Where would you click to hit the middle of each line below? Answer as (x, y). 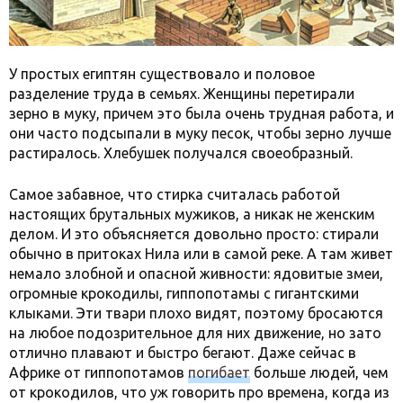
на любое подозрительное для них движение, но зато (195, 332)
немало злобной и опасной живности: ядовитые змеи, (196, 273)
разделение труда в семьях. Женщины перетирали (182, 93)
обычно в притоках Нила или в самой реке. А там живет (201, 253)
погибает (219, 372)
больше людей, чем (319, 372)
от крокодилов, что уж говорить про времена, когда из (199, 392)
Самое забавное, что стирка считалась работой (175, 194)
